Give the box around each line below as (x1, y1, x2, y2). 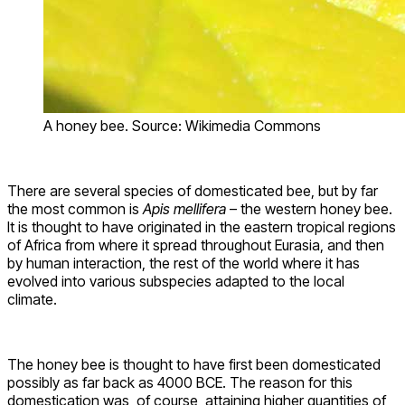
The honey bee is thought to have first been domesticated (7, 354, 381, 373)
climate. (7, 289, 61, 308)
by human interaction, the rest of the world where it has (7, 253, 360, 272)
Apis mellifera (143, 199, 226, 218)
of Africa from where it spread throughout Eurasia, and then (7, 235, 384, 254)
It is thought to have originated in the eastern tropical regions (7, 217, 396, 236)
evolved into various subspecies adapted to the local (7, 271, 344, 290)
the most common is (7, 199, 143, 218)
